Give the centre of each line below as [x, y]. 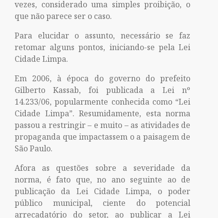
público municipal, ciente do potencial [103, 203]
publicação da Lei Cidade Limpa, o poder [103, 191]
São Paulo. [34, 148]
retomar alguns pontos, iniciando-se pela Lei [103, 47]
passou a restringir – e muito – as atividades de [103, 125]
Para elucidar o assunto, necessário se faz [103, 36]
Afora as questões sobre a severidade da [103, 168]
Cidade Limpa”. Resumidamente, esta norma [103, 113]
